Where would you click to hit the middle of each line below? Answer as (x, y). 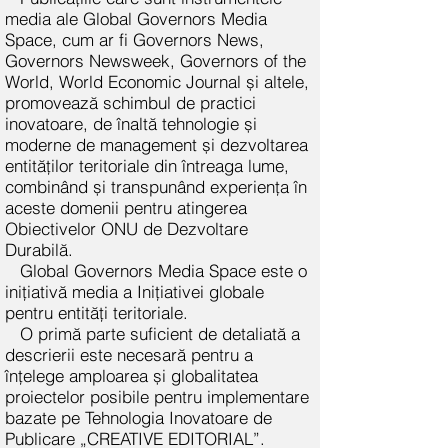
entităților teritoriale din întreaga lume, (147, 165)
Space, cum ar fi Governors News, (134, 39)
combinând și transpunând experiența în (156, 186)
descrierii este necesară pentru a (129, 354)
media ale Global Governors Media (136, 18)
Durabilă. (39, 249)
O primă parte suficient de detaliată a (160, 333)
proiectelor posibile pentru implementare (157, 396)
